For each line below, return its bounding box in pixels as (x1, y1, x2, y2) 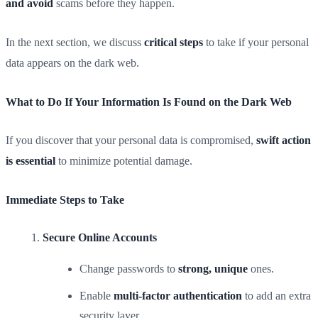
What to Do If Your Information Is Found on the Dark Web (6, 95, 292, 108)
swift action (256, 134, 311, 147)
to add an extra (242, 289, 311, 302)
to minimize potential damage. (55, 155, 192, 168)
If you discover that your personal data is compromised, (6, 134, 256, 147)
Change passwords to (79, 263, 178, 275)
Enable (79, 289, 114, 302)
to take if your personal (203, 36, 309, 48)
